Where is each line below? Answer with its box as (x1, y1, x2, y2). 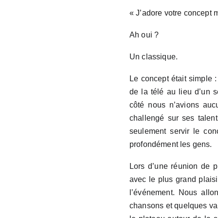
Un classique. (129, 53, 178, 61)
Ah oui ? (129, 31, 159, 39)
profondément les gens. (129, 140, 212, 148)
